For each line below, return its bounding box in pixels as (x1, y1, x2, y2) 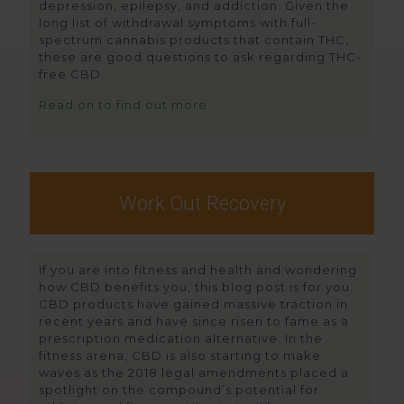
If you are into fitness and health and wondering (39, 262, 357, 277)
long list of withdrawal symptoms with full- (39, 15, 317, 30)
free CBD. (39, 67, 105, 81)
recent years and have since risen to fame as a (39, 314, 349, 328)
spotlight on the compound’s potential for (39, 382, 319, 397)
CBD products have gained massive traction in (39, 297, 348, 311)
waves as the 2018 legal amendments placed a (39, 365, 349, 380)
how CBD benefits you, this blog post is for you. (39, 280, 353, 294)
